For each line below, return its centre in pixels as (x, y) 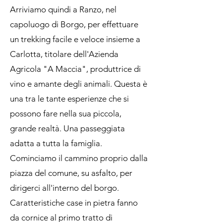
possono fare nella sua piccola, (66, 113)
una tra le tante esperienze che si (69, 99)
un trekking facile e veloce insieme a (75, 39)
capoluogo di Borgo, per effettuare (74, 24)
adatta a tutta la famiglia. (56, 143)
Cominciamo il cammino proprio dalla (79, 158)
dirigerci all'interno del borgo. (64, 188)
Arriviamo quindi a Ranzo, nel (63, 9)
